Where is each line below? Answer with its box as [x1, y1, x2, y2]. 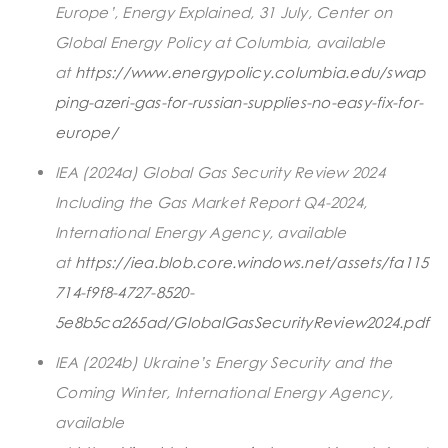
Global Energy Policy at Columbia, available [55, 32, 385, 51]
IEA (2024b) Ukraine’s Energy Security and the [55, 352, 393, 371]
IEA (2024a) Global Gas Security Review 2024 [55, 162, 385, 181]
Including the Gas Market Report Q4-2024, [55, 192, 367, 211]
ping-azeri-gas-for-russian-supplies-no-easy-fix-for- [55, 92, 423, 111]
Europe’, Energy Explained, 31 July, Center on [55, 2, 393, 21]
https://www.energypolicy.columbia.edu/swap [74, 62, 426, 81]
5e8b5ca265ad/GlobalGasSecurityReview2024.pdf [55, 312, 429, 331]
